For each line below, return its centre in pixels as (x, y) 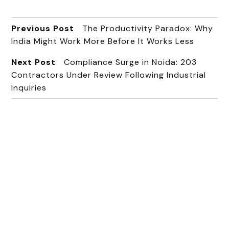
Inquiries (29, 87)
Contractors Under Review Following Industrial (109, 75)
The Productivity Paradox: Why (148, 28)
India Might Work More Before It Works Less (103, 41)
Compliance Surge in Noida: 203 (131, 62)
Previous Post (43, 28)
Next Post (34, 62)
